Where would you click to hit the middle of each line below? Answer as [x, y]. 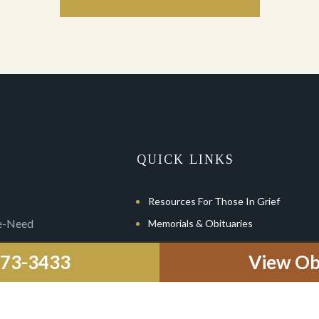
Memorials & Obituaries [201, 223]
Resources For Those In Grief [214, 201]
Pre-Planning [177, 245]
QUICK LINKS [186, 159]
